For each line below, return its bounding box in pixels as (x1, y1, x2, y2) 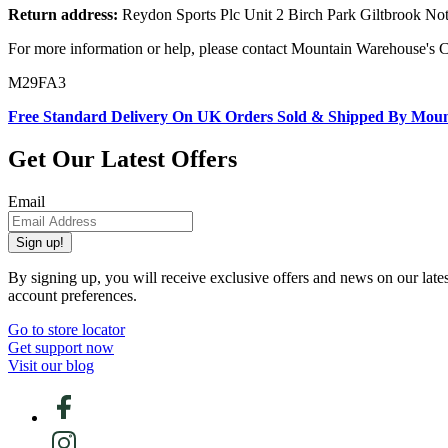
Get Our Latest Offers (8, 146, 237, 173)
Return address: (8, 6, 118, 24)
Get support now (8, 339, 114, 356)
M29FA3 (8, 74, 66, 92)
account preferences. (8, 287, 137, 304)
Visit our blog (8, 357, 94, 374)
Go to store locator (8, 321, 125, 338)
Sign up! (16, 235, 64, 250)
